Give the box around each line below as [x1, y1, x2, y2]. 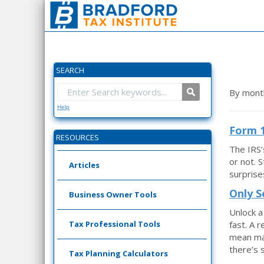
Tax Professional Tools [69, 219, 160, 229]
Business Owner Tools [69, 189, 157, 200]
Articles [69, 160, 100, 170]
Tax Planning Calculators [69, 248, 168, 259]
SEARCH [56, 65, 84, 75]
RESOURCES [56, 132, 99, 143]
